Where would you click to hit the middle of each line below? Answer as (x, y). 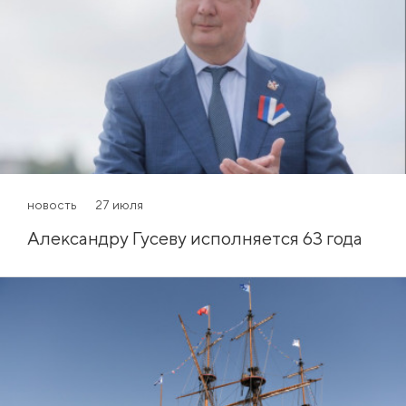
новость (52, 204)
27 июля (119, 204)
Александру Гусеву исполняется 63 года (195, 237)
